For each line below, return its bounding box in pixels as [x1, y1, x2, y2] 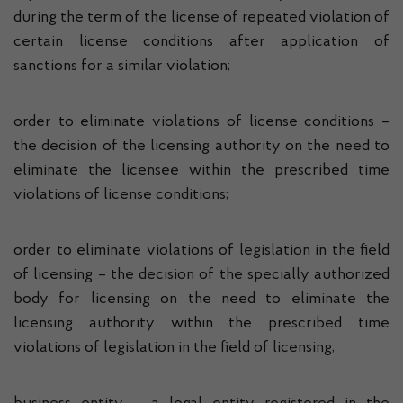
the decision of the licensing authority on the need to [13, 139, 390, 155]
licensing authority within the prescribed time [13, 316, 390, 332]
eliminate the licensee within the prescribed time [13, 163, 390, 179]
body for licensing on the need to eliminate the [13, 291, 390, 308]
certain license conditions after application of [13, 34, 390, 50]
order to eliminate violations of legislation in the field [13, 243, 390, 259]
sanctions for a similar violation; [13, 58, 230, 75]
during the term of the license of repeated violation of [13, 10, 390, 26]
